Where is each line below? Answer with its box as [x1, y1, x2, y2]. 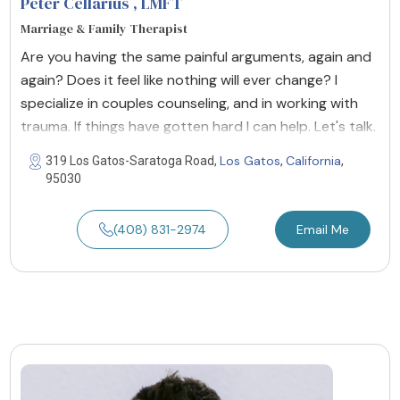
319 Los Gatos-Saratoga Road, [46, 154, 220, 169]
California [286, 153, 341, 170]
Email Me [296, 221, 349, 238]
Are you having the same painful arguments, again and [21, 47, 371, 67]
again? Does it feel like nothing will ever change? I [21, 71, 337, 90]
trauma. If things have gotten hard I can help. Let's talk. [21, 117, 376, 137]
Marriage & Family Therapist [21, 20, 187, 38]
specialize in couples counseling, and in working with [21, 94, 358, 113]
